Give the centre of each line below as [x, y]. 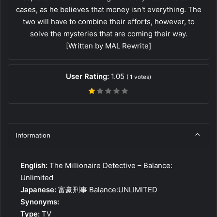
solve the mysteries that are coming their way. [108, 33]
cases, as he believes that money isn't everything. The [108, 9]
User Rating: [88, 76]
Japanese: [38, 189]
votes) [142, 77]
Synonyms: [40, 201]
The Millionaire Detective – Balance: [110, 165]
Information [33, 135]
